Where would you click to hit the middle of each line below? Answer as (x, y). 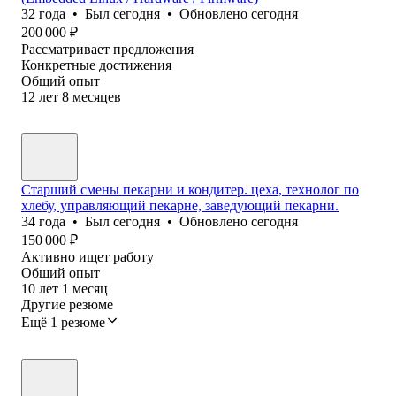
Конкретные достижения (96, 65)
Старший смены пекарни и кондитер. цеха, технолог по (190, 189)
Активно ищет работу (88, 256)
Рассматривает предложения (107, 49)
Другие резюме (67, 304)
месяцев (97, 96)
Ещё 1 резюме (63, 322)
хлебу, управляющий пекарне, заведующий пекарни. (180, 205)
